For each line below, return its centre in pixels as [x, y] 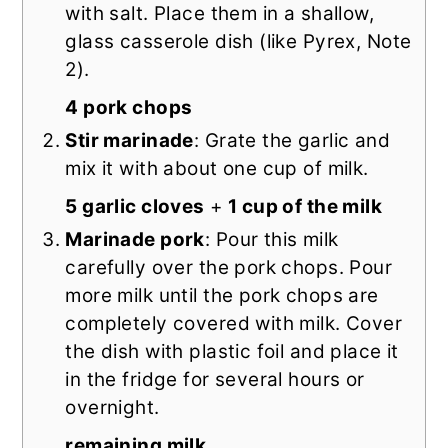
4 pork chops [129, 108]
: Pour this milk [271, 240]
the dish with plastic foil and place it [232, 352]
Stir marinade [129, 141]
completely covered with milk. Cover [234, 324]
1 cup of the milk [305, 207]
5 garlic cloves [135, 207]
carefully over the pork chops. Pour [229, 268]
